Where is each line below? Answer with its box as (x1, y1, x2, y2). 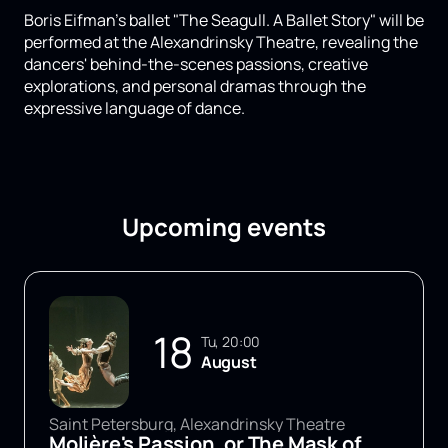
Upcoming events (122, 210, 326, 244)
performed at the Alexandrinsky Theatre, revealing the (24, 31, 418, 54)
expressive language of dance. (24, 97, 245, 120)
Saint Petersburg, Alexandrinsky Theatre (49, 413, 345, 436)
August (200, 350, 257, 373)
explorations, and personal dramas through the (24, 75, 366, 98)
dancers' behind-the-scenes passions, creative (24, 53, 368, 76)
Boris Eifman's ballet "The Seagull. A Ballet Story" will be (24, 9, 424, 32)
